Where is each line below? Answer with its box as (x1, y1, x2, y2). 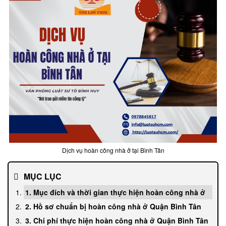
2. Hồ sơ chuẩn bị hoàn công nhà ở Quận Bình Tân (25, 201, 201, 212)
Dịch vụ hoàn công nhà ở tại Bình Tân (62, 146, 164, 155)
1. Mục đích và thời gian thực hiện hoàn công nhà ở (25, 187, 205, 198)
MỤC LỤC (24, 171, 62, 183)
